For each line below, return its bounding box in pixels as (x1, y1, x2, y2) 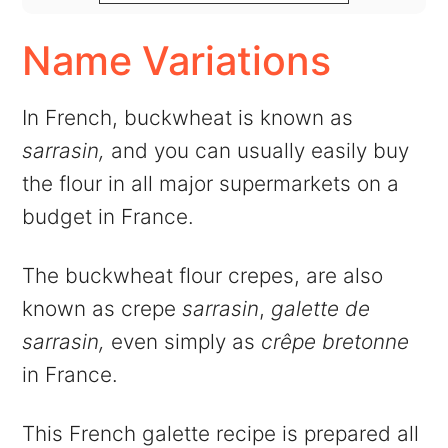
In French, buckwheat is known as (22, 104, 354, 130)
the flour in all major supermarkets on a (22, 170, 400, 196)
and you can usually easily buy (105, 137, 410, 163)
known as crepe (22, 295, 183, 321)
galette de (271, 295, 371, 321)
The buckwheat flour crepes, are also (22, 262, 384, 288)
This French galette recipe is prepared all (22, 420, 420, 446)
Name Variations (22, 36, 332, 85)
